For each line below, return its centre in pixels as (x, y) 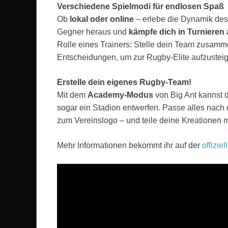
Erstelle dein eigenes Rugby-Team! (124, 82)
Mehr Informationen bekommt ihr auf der (130, 146)
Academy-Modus (120, 95)
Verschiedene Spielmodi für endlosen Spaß (140, 7)
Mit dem (72, 95)
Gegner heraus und (93, 32)
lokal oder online (102, 19)
